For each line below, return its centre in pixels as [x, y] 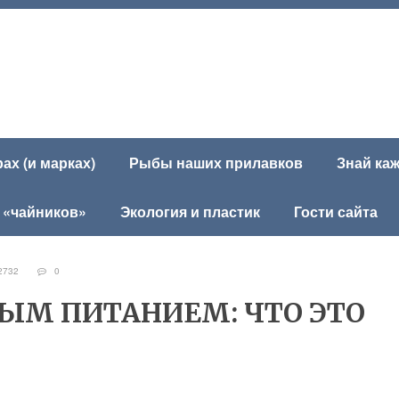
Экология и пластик [190, 212]
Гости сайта [336, 212]
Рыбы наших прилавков [216, 163]
